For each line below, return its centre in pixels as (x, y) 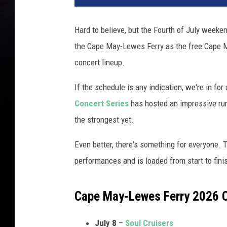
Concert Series (102, 104)
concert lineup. (100, 63)
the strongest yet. (104, 120)
